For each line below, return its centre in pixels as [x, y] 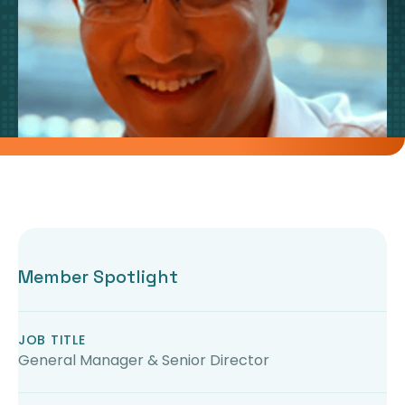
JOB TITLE [52, 340]
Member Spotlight [98, 277]
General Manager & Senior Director [144, 360]
